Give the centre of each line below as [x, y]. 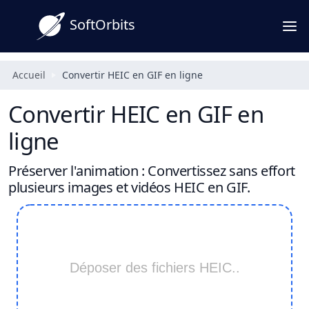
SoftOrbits [102, 25]
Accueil [29, 75]
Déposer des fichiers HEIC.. [154, 268]
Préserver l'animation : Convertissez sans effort [152, 171]
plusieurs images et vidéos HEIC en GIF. [129, 187]
